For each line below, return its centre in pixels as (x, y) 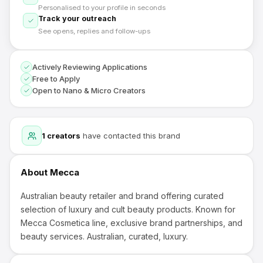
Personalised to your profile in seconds (102, 8)
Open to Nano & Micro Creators (89, 90)
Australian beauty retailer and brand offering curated (122, 196)
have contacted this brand (130, 136)
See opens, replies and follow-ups (94, 31)
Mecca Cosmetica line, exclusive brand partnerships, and (131, 223)
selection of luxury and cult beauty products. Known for (128, 209)
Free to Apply (56, 79)
